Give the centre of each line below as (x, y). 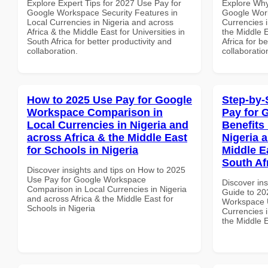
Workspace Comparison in (95, 112)
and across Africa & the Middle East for (100, 198)
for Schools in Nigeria (83, 150)
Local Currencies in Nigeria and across (100, 22)
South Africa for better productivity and (99, 41)
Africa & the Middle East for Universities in (106, 31)
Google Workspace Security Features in (102, 12)
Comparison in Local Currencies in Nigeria (107, 189)
